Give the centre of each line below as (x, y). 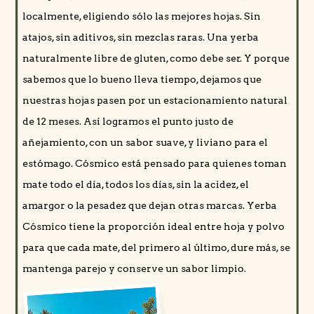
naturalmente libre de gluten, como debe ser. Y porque (156, 59)
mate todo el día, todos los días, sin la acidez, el (136, 185)
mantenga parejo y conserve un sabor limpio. (134, 269)
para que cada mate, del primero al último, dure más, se (156, 248)
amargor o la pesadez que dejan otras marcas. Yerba (150, 206)
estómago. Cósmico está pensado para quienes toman (155, 164)
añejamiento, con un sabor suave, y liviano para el (145, 143)
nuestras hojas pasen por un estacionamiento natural (155, 101)
